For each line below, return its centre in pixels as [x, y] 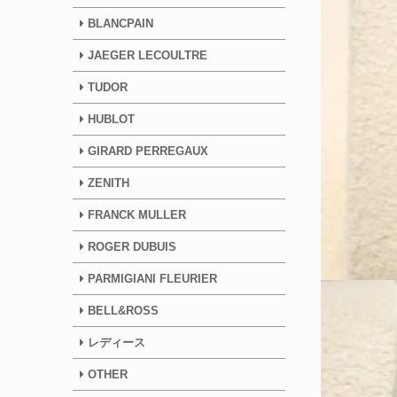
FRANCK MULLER [137, 215]
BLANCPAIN [121, 23]
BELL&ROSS [123, 311]
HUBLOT [111, 119]
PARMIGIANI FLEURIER [151, 279]
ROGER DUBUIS [132, 247]
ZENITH [109, 183]
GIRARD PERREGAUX [146, 151]
